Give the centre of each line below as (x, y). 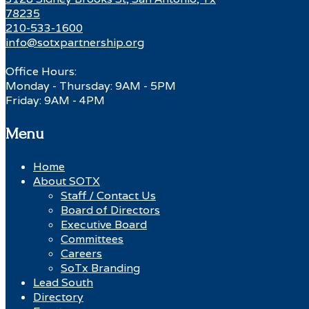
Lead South (63, 282)
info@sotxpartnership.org (75, 42)
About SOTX (67, 181)
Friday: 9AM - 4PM (55, 100)
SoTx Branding (100, 268)
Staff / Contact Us (108, 195)
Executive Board (104, 224)
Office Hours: (41, 71)
